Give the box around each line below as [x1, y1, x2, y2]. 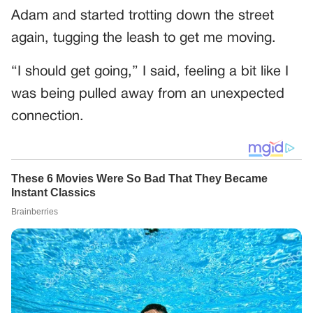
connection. [11, 110, 84, 123]
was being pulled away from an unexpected [11, 87, 284, 101]
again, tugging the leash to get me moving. [11, 31, 276, 45]
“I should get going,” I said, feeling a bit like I [11, 65, 289, 78]
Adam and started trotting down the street [11, 9, 274, 22]
